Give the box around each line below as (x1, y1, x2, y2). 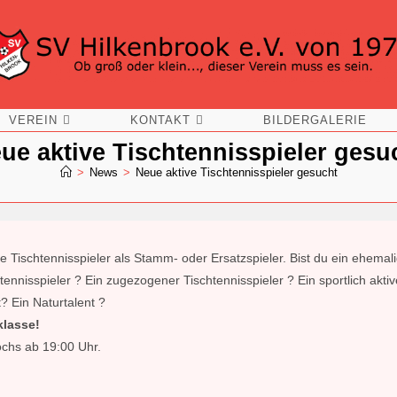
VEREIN (8, 113, 58, 128)
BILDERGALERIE (263, 113, 368, 128)
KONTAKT (130, 113, 191, 128)
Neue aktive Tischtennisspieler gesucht (135, 166, 338, 180)
